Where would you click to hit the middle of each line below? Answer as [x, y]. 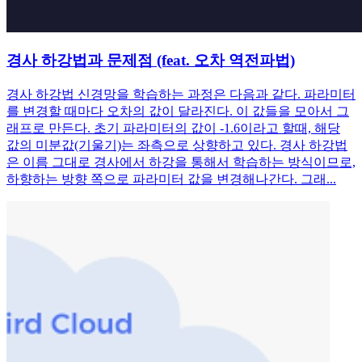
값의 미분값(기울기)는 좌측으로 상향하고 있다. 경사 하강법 [177, 145]
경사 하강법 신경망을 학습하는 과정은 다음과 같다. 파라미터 [181, 95]
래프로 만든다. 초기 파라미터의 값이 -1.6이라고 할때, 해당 [173, 128]
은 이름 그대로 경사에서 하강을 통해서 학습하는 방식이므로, [181, 162]
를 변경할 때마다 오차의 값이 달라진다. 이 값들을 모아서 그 [178, 112]
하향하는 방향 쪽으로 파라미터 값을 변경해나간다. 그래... [171, 179]
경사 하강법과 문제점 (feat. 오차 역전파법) [151, 61]
